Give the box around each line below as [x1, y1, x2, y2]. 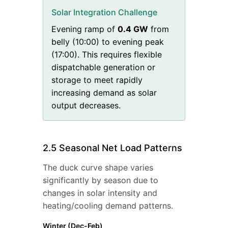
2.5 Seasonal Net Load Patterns [43, 142, 182, 154]
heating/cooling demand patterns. [43, 201, 173, 211]
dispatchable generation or [51, 62, 155, 73]
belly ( [51, 37, 75, 47]
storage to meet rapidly [51, 75, 142, 85]
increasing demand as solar [51, 88, 157, 98]
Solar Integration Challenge [51, 7, 157, 18]
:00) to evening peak [84, 37, 164, 47]
